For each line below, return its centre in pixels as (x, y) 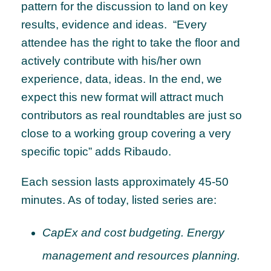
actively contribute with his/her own (111, 61)
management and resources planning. (141, 256)
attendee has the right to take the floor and (131, 43)
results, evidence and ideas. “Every (114, 25)
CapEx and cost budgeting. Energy (133, 233)
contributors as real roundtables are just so (132, 116)
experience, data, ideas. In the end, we (122, 79)
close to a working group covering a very (126, 134)
